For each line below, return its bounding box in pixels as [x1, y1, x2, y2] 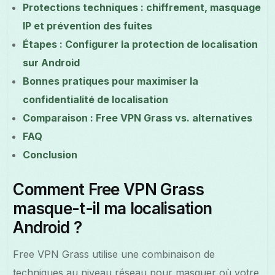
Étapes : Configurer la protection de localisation [23, 37, 258, 50]
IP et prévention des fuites [23, 19, 153, 32]
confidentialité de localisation [23, 93, 169, 106]
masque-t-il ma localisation [13, 198, 212, 218]
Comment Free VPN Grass [13, 179, 204, 199]
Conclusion [23, 148, 78, 161]
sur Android [23, 56, 80, 69]
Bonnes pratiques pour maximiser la [23, 74, 199, 87]
